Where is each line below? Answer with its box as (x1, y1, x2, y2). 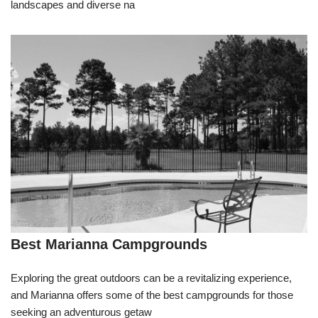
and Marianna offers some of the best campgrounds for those (11, 288, 293, 301)
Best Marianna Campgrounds (11, 236, 207, 252)
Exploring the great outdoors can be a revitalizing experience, (11, 271, 292, 284)
